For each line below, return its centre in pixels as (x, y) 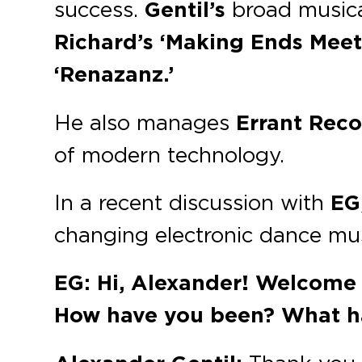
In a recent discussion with (193, 202)
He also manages (145, 122)
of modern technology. (170, 155)
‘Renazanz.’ (114, 75)
